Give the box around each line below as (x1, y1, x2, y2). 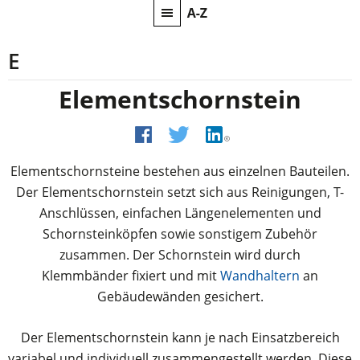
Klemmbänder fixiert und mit (42, 266, 220, 284)
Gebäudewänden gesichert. (96, 287, 264, 305)
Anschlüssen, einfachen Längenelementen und (39, 203, 321, 222)
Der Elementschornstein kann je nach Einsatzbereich (20, 328, 340, 346)
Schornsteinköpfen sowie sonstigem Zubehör (43, 224, 317, 243)
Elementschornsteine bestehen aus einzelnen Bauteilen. (10, 162, 350, 180)
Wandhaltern (220, 266, 300, 284)
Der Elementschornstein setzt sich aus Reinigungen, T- (16, 182, 344, 201)
